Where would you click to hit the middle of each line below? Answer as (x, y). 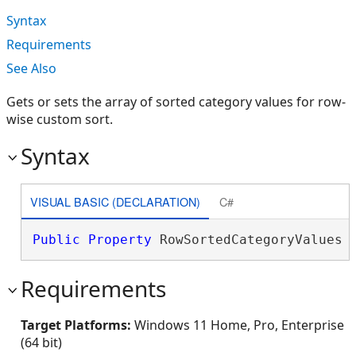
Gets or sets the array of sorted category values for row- (176, 102)
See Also (31, 68)
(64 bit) (41, 342)
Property (120, 240)
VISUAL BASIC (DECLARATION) (115, 201)
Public (56, 240)
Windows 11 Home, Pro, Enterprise (239, 325)
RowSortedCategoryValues (251, 240)
